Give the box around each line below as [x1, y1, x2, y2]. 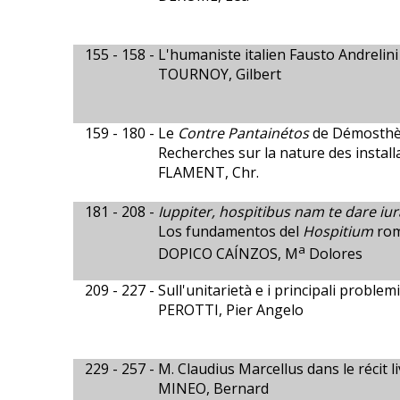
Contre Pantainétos [177, 123, 309, 143]
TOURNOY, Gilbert [157, 64, 281, 84]
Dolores [304, 244, 362, 264]
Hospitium [302, 221, 373, 241]
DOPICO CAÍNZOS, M [157, 244, 298, 264]
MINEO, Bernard [157, 379, 269, 398]
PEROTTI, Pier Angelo [157, 300, 304, 320]
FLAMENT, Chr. [157, 162, 259, 182]
